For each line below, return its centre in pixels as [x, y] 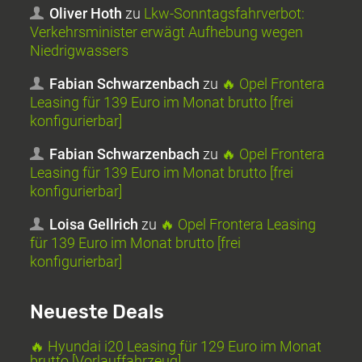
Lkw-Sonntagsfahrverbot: [225, 13]
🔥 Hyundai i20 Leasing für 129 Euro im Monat [176, 346]
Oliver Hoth [86, 13]
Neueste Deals [97, 311]
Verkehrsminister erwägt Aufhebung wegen [167, 32]
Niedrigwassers [80, 50]
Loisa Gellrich [94, 224]
